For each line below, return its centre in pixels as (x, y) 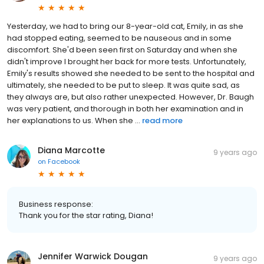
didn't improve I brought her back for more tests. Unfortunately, (127, 62)
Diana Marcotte (71, 151)
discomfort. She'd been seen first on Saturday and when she (122, 50)
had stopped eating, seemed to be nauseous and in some (119, 38)
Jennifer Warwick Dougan (93, 257)
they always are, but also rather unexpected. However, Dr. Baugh (131, 97)
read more (162, 121)
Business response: (56, 204)
